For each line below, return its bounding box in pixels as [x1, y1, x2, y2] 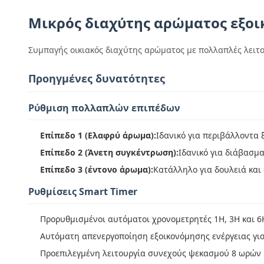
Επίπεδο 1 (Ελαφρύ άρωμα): [40, 130, 156, 141]
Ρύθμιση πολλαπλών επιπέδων [28, 101, 180, 114]
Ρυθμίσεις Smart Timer [28, 185, 137, 198]
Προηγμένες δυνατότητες [28, 71, 165, 85]
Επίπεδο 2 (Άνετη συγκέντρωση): [40, 147, 179, 158]
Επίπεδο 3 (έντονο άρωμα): [40, 164, 153, 175]
